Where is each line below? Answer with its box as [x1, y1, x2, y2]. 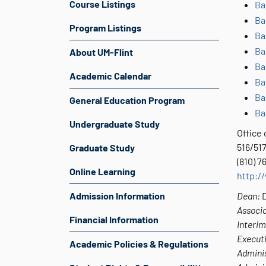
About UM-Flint [69, 46, 133, 58]
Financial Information [69, 214, 159, 225]
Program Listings [69, 22, 141, 33]
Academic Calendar [69, 70, 151, 81]
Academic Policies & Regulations [69, 238, 208, 249]
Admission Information [69, 190, 165, 201]
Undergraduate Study [69, 118, 160, 129]
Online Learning [69, 166, 135, 177]
